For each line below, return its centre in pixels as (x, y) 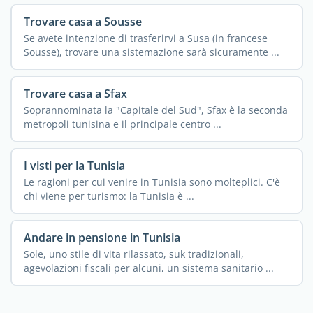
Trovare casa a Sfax (75, 94)
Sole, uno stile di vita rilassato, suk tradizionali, (133, 254)
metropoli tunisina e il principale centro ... (122, 124)
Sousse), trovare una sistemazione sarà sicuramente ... (151, 52)
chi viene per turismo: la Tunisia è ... (109, 196)
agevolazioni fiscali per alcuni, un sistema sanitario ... (148, 268)
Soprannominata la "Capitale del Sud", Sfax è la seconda (155, 110)
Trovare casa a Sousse (82, 22)
